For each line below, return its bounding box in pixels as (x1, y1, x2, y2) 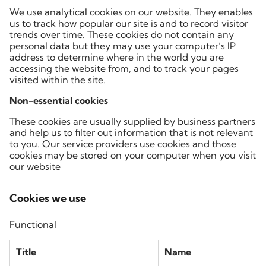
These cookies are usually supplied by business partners (9, 115, 255, 127)
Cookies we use (9, 191, 86, 205)
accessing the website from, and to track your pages (9, 62, 239, 74)
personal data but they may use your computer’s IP (9, 40, 236, 52)
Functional (9, 218, 56, 230)
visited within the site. (9, 74, 106, 85)
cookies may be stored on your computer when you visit (9, 149, 256, 161)
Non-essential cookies (9, 94, 108, 106)
